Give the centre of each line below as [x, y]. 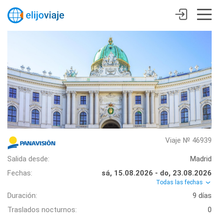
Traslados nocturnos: [42, 210]
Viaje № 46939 [188, 140]
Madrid [201, 159]
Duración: [22, 196]
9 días [202, 196]
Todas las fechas [180, 182]
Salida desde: [28, 159]
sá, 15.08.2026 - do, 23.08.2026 [157, 173]
